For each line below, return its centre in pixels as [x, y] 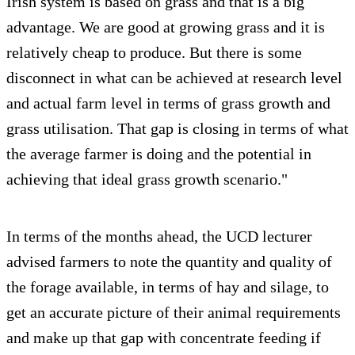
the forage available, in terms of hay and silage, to [168, 287]
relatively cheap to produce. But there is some [154, 53]
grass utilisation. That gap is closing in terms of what [177, 129]
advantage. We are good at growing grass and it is [166, 27]
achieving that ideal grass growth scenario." [147, 179]
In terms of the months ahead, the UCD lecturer [159, 237]
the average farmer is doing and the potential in [159, 154]
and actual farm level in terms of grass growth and [168, 103]
